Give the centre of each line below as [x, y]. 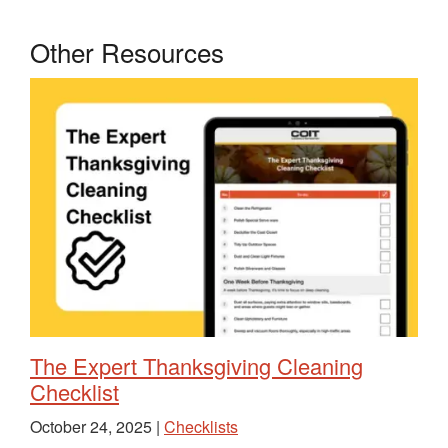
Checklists [201, 427]
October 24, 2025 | [97, 427]
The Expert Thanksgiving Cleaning [196, 366]
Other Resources [127, 52]
